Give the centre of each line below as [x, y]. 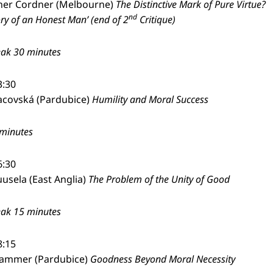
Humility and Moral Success [150, 99]
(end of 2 [108, 19]
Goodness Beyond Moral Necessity [163, 259]
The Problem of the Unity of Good [159, 179]
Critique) [156, 19]
